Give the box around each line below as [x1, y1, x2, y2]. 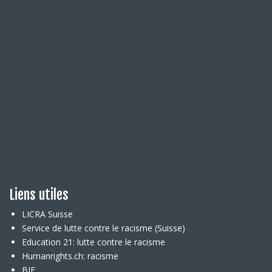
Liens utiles [9, 185, 69, 203]
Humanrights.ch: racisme [22, 250, 118, 262]
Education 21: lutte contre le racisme [22, 236, 165, 248]
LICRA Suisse [22, 208, 73, 220]
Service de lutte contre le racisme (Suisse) [22, 222, 185, 234]
